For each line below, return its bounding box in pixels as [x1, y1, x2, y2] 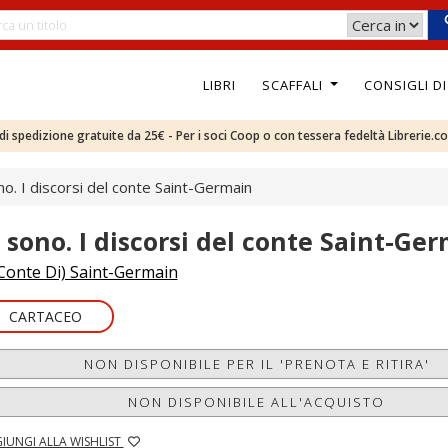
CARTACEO [8, 307, 82, 326]
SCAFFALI [261, 75, 327, 94]
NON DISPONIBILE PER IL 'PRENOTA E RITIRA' [83, 355, 430, 373]
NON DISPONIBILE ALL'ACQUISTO [128, 393, 386, 411]
